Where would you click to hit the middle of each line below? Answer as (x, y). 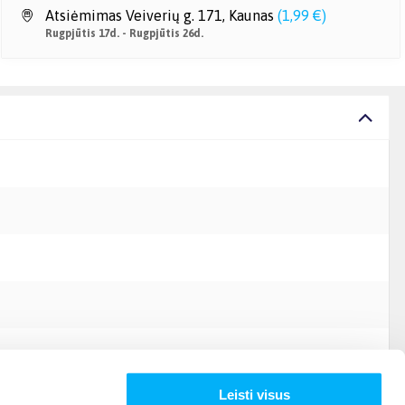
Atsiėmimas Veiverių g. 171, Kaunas (160, 15)
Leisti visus (254, 394)
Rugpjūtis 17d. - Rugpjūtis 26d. (124, 33)
